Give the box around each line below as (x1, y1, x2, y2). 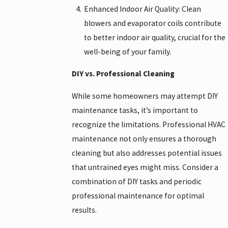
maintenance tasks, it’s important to (72, 105, 198, 115)
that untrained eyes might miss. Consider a (72, 162, 219, 172)
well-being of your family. (83, 46, 171, 56)
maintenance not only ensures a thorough (72, 133, 217, 144)
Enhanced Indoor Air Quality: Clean (83, 4, 201, 14)
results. (72, 205, 97, 215)
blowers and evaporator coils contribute (83, 18, 221, 28)
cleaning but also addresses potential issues (72, 148, 222, 158)
